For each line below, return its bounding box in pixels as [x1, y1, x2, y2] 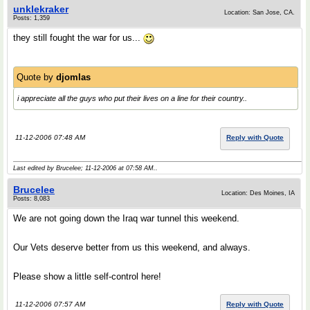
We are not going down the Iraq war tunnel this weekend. [13, 213, 239, 224]
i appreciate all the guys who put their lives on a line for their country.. [17, 94, 247, 102]
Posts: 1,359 [13, 15, 50, 21]
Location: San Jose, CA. [224, 9, 295, 16]
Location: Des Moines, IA [221, 190, 295, 197]
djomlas [56, 72, 91, 82]
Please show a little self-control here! [13, 271, 161, 282]
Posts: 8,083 [13, 195, 50, 202]
